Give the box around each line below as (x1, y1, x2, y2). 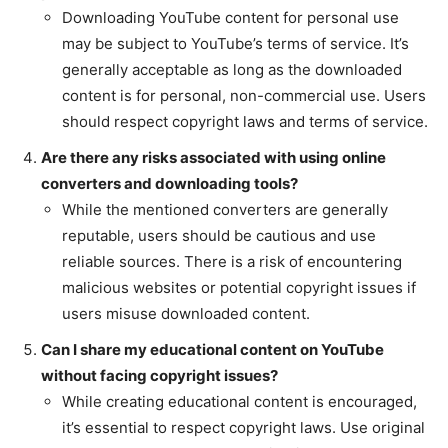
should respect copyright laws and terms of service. (62, 111, 428, 131)
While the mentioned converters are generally (62, 199, 388, 219)
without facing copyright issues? (41, 365, 278, 385)
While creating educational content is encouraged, (62, 391, 417, 411)
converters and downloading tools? (41, 173, 298, 193)
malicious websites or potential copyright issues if (62, 277, 416, 297)
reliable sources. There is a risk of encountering (62, 251, 402, 271)
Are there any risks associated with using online (41, 147, 386, 167)
